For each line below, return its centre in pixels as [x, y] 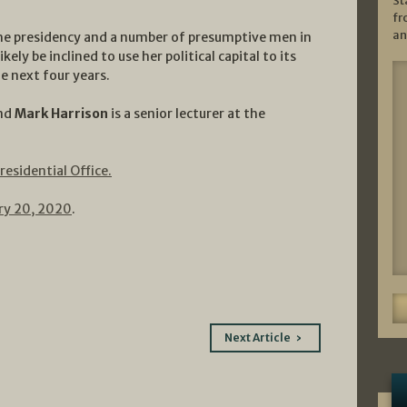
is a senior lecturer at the [187, 113]
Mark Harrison [61, 113]
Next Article [257, 337]
